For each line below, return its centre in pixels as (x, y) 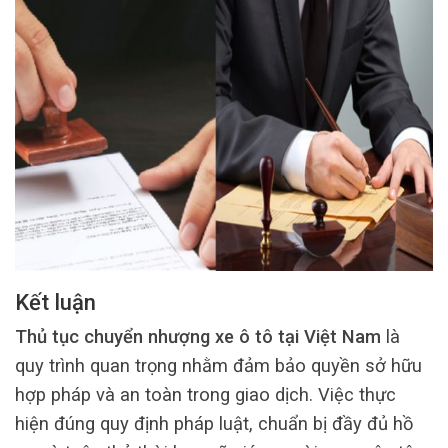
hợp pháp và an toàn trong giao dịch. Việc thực (205, 394)
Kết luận (55, 303)
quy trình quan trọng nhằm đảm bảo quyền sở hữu (218, 365)
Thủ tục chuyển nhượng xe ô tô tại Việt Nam (198, 336)
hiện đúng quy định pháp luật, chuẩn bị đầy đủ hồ (214, 423)
